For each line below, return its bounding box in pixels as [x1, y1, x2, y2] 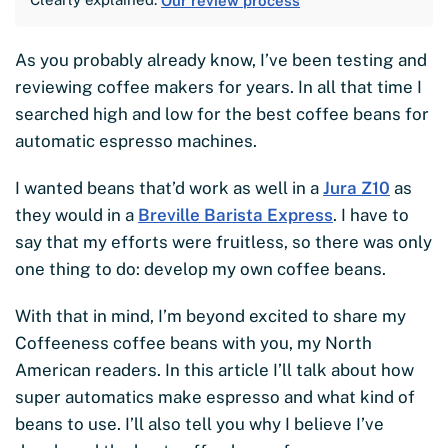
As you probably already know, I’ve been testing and [15, 49, 427, 70]
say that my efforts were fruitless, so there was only [15, 231, 432, 252]
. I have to [333, 204, 409, 225]
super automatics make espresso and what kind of [15, 386, 415, 407]
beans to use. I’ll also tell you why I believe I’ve [15, 413, 384, 434]
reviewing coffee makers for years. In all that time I [15, 76, 422, 97]
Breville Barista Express [138, 204, 333, 225]
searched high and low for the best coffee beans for [15, 103, 429, 124]
